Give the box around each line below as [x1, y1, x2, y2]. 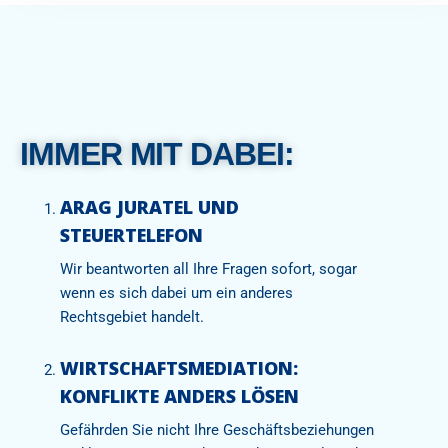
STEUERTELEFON [60, 223, 203, 248]
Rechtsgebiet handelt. [60, 308, 204, 327]
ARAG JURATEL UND [60, 195, 239, 220]
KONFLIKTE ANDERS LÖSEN [60, 384, 299, 409]
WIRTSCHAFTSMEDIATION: [60, 356, 298, 381]
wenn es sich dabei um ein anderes [60, 284, 293, 303]
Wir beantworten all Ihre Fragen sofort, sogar [60, 260, 357, 279]
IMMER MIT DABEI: [20, 136, 294, 173]
